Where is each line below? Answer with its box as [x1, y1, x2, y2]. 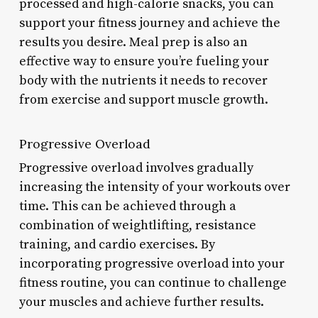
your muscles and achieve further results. [18, 293, 264, 310]
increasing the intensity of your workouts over [18, 178, 290, 195]
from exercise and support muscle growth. [18, 91, 268, 108]
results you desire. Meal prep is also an [18, 33, 248, 50]
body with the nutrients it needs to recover [18, 72, 268, 89]
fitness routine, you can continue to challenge [18, 274, 287, 291]
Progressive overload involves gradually [18, 159, 253, 176]
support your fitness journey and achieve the [18, 14, 280, 31]
